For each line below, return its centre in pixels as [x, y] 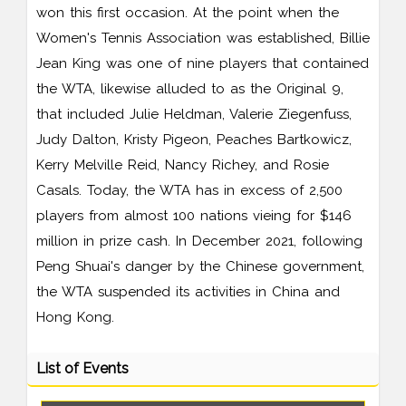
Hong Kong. [75, 317]
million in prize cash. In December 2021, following [199, 241]
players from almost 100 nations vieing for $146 [194, 215]
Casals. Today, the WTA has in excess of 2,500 [189, 190]
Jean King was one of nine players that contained [203, 63]
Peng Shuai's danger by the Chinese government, [200, 266]
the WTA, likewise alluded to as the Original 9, [190, 88]
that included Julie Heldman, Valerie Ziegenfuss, [194, 114]
